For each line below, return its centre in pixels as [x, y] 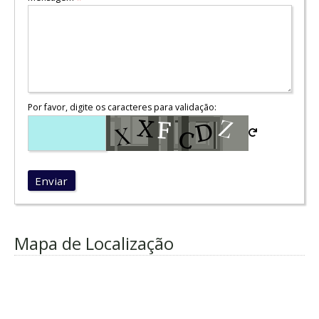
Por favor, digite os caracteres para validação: [122, 108]
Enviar [52, 181]
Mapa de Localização [94, 243]
